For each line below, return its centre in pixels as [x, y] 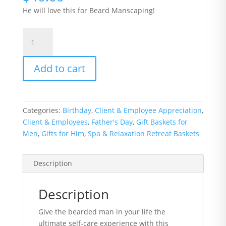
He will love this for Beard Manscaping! [89, 10]
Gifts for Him [63, 133]
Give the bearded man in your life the [102, 212]
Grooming [39, 80]
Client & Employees [55, 122]
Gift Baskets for [162, 122]
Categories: [42, 110]
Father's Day [112, 122]
